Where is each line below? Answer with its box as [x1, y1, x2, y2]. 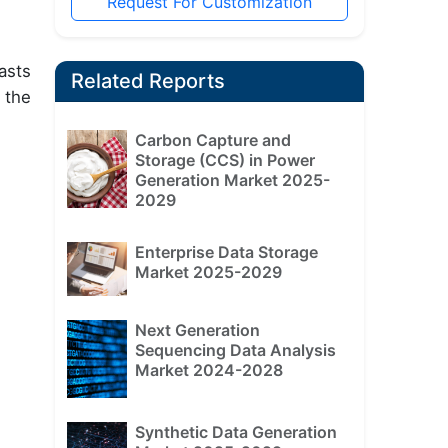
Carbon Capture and [134, 130, 291, 151]
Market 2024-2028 [134, 360, 283, 381]
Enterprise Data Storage [134, 242, 318, 263]
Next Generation [134, 320, 260, 341]
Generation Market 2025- [134, 170, 330, 191]
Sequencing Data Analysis [134, 340, 336, 361]
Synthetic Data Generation [134, 421, 337, 442]
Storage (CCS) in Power [134, 150, 315, 171]
